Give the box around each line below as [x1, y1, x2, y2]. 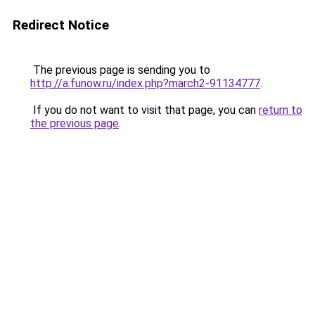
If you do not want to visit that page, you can [30, 103, 259, 117]
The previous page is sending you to [30, 63, 210, 77]
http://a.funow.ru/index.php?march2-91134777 [30, 77, 260, 90]
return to [259, 103, 302, 117]
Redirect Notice [13, 17, 109, 33]
